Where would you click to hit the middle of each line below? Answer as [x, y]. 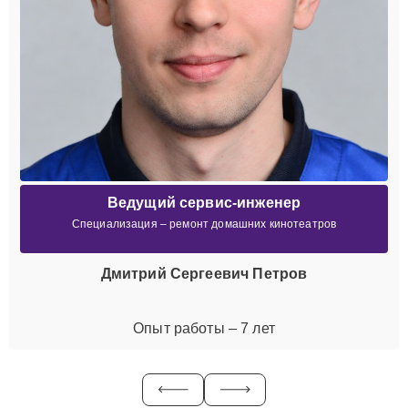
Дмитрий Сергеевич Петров [204, 273]
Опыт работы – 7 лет [204, 328]
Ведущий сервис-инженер [204, 202]
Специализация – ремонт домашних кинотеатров [204, 224]
